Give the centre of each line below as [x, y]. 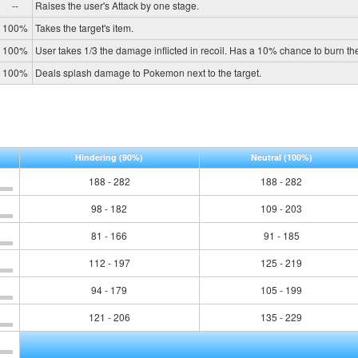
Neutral [267, 157]
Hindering [97, 157]
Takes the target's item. [84, 27]
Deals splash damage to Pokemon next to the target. [148, 72]
